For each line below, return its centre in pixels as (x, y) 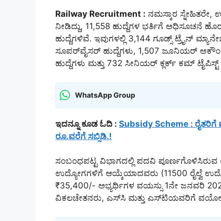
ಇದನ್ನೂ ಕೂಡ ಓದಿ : (87, 124)
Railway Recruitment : (100, 14)
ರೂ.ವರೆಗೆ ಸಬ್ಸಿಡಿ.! (84, 136)
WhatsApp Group (105, 95)
